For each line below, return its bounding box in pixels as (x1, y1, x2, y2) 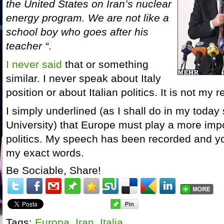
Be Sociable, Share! (6, 164, 101, 176)
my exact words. (6, 147, 84, 159)
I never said (6, 58, 62, 70)
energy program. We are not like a (6, 12, 169, 23)
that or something (62, 58, 148, 70)
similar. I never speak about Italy (6, 72, 161, 84)
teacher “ (6, 40, 48, 51)
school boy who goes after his (6, 26, 148, 37)
